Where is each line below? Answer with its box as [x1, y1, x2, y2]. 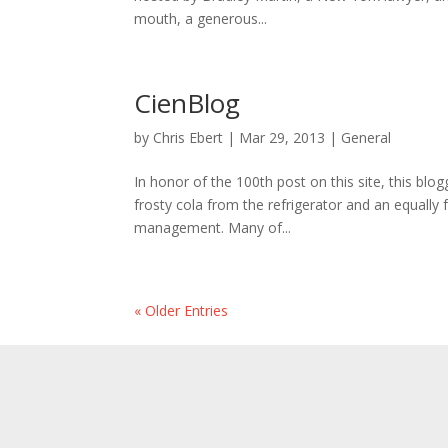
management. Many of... [134, 218, 292, 237]
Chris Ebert [153, 128, 224, 147]
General [341, 128, 392, 147]
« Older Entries [134, 301, 229, 320]
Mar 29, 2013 [239, 128, 326, 147]
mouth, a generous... [134, 9, 268, 28]
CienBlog [134, 85, 241, 121]
